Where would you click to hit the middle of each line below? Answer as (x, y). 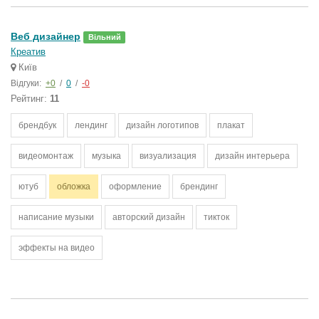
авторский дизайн (149, 217)
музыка (106, 156)
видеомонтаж (46, 156)
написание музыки (56, 217)
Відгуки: (27, 83)
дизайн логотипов (162, 125)
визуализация (168, 156)
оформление (135, 187)
